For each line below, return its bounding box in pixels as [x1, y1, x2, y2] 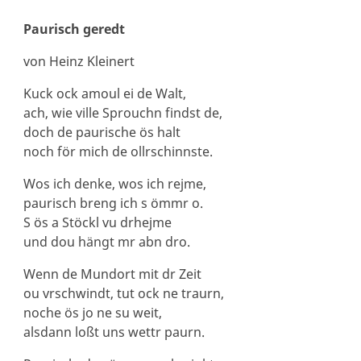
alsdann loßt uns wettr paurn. [23, 323, 205, 341]
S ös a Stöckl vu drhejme [23, 214, 172, 231]
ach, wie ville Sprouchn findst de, [23, 104, 222, 122]
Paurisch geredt [23, 20, 125, 38]
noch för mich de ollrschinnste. [23, 143, 213, 160]
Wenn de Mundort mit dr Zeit [23, 265, 201, 283]
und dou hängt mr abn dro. [23, 233, 190, 251]
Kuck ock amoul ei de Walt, [23, 85, 186, 102]
